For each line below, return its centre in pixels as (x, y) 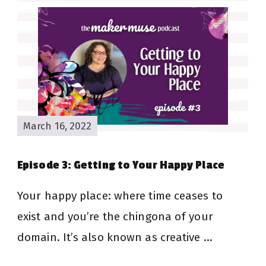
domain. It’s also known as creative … (115, 237)
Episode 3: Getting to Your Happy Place (121, 165)
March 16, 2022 (58, 126)
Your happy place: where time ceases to (120, 196)
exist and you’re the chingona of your (115, 217)
